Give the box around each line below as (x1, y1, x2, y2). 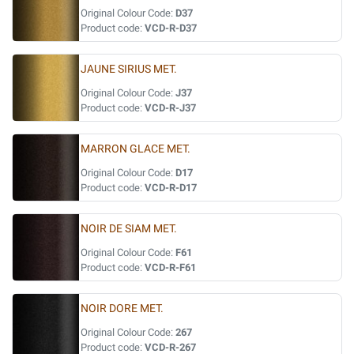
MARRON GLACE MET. (81, 142, 190, 156)
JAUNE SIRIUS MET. (81, 62, 177, 76)
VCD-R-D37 (145, 22, 197, 34)
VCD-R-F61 (145, 262, 196, 273)
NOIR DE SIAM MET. (81, 222, 177, 235)
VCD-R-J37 (145, 102, 196, 114)
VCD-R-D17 (145, 182, 197, 194)
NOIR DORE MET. (81, 302, 164, 315)
